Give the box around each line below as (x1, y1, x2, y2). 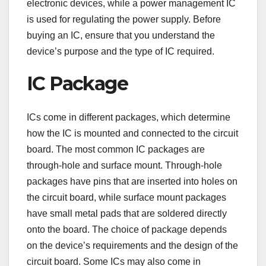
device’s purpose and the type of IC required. (27, 46, 214, 57)
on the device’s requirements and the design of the (27, 240, 238, 251)
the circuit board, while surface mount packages (27, 192, 226, 202)
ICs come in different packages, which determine (27, 112, 230, 122)
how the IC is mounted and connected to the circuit (27, 128, 238, 138)
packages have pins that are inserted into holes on (27, 176, 237, 186)
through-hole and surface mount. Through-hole (27, 160, 222, 170)
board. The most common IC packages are (27, 144, 205, 154)
